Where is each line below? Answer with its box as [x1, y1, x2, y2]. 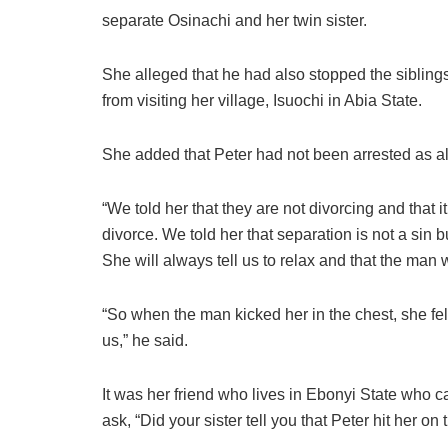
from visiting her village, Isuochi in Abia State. [102, 91, 422, 109]
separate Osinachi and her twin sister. [102, 11, 367, 29]
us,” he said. [102, 331, 188, 349]
